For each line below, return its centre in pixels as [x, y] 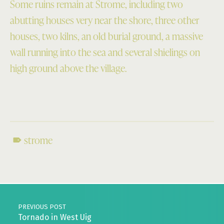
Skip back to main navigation [30, 166]
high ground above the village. [68, 68]
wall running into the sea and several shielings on [105, 52]
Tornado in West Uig [54, 217]
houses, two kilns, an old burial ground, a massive [106, 36]
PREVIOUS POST [42, 206]
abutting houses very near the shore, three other [105, 20]
